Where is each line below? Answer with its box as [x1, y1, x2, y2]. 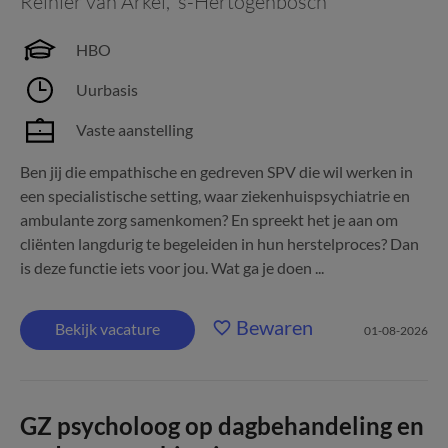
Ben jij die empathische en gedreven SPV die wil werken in [20, 162, 413, 181]
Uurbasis [76, 80, 138, 99]
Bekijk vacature [55, 319, 160, 338]
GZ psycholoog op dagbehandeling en [20, 411, 424, 440]
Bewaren [236, 315, 313, 339]
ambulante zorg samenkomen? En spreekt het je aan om [20, 210, 398, 229]
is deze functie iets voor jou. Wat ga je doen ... [20, 258, 324, 277]
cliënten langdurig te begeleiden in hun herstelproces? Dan [20, 234, 419, 253]
